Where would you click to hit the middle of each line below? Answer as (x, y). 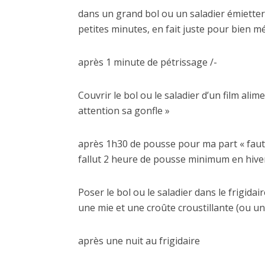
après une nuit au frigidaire (139, 241)
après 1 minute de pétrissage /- (148, 62)
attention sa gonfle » (124, 111)
